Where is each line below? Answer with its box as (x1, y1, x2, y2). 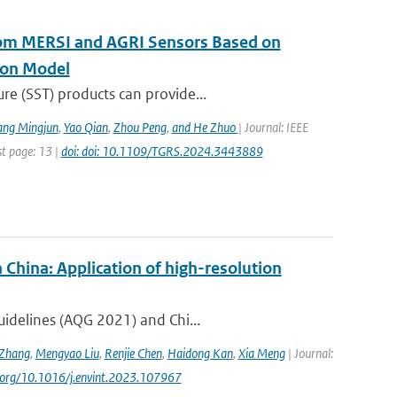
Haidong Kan (167, 345, 233, 362)
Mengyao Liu (35, 345, 99, 362)
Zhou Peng (113, 119, 167, 136)
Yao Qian (63, 119, 108, 136)
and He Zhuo (171, 119, 238, 136)
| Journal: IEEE (237, 119, 308, 136)
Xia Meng (237, 345, 285, 362)
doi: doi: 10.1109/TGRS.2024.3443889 (60, 143, 263, 160)
